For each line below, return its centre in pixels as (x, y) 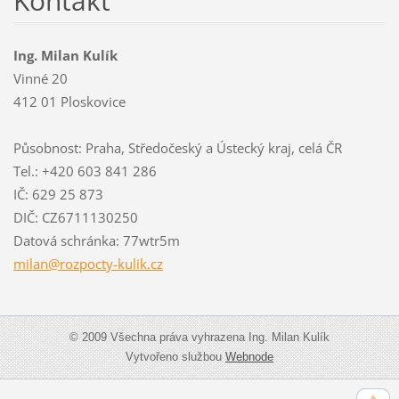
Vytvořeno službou (175, 356)
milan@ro (43, 263)
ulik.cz (143, 263)
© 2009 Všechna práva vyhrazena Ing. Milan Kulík (199, 337)
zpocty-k (98, 263)
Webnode (249, 356)
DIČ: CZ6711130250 (75, 217)
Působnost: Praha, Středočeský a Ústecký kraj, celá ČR (177, 147)
